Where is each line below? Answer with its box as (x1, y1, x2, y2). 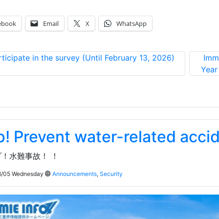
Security (99, 170, 123, 178)
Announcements (52, 170, 97, 178)
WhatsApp (116, 19, 147, 28)
